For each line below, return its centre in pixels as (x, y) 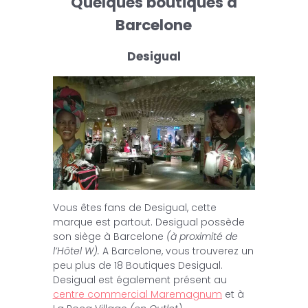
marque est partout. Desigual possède (148, 222)
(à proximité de (202, 236)
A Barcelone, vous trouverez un (176, 251)
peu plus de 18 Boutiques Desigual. (137, 265)
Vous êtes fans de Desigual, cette (134, 207)
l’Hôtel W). (76, 251)
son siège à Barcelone (109, 236)
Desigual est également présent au (140, 279)
